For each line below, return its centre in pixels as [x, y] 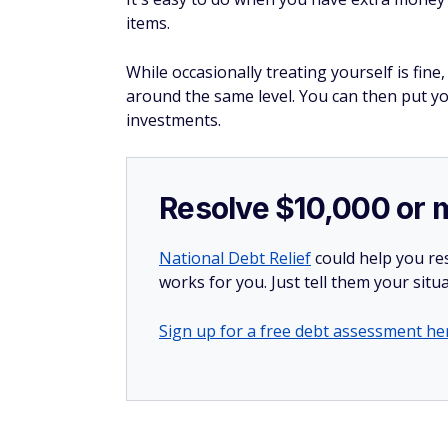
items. [148, 23]
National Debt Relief [235, 258]
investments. [173, 120]
